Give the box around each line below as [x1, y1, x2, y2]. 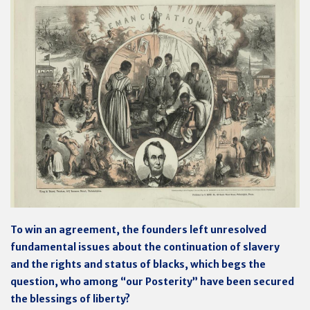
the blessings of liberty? [10, 293, 130, 305]
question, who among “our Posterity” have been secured [10, 275, 294, 288]
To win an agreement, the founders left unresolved [10, 224, 266, 236]
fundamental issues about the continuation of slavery [10, 241, 280, 253]
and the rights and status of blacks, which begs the [10, 258, 266, 271]
